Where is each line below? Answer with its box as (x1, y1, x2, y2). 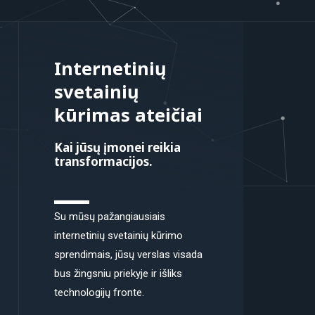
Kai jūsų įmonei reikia (53, 139, 181, 155)
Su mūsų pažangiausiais (53, 210, 165, 223)
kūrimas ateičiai (53, 103, 202, 127)
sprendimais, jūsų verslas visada (53, 248, 202, 261)
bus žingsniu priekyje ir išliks (53, 267, 182, 280)
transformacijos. (53, 153, 153, 169)
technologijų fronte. (53, 286, 144, 299)
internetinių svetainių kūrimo (53, 229, 183, 242)
